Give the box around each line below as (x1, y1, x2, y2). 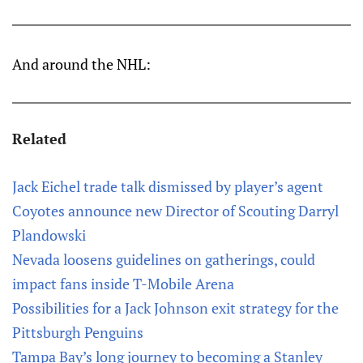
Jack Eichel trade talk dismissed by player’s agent (12, 177, 323, 196)
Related (12, 129, 66, 148)
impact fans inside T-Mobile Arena (12, 274, 234, 293)
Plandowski (12, 225, 86, 245)
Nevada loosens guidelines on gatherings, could (12, 250, 315, 269)
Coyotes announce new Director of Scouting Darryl (12, 201, 339, 220)
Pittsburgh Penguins (12, 322, 143, 342)
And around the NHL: (12, 54, 151, 74)
